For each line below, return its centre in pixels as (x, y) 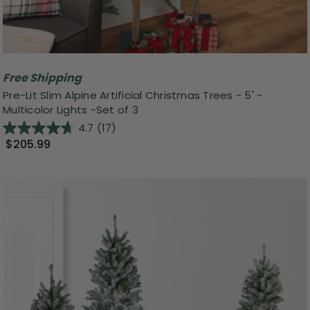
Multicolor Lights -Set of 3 (71, 110)
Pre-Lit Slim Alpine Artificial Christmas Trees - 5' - (133, 95)
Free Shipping (42, 77)
